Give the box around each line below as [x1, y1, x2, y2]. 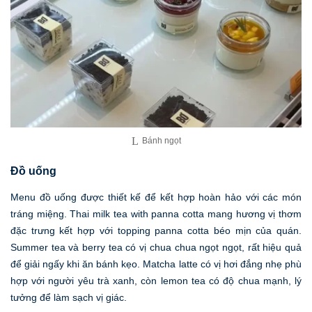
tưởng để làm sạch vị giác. [10, 291, 127, 303]
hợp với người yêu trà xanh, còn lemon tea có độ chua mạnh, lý [10, 274, 302, 286]
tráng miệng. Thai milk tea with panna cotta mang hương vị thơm [10, 208, 302, 219]
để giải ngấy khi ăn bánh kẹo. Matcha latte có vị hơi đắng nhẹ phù [10, 258, 302, 270]
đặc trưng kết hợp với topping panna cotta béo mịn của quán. [10, 224, 302, 236]
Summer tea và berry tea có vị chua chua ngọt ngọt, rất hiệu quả [10, 241, 302, 253]
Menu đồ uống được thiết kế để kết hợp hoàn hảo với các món [10, 191, 302, 203]
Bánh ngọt [141, 135, 181, 146]
